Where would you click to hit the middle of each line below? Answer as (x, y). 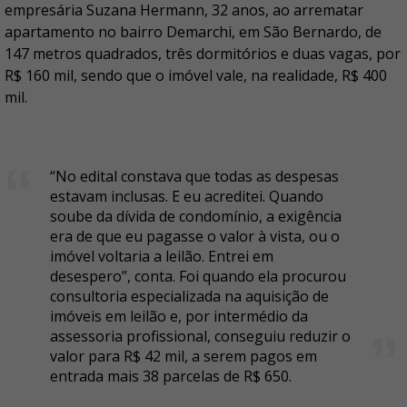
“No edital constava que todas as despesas (194, 176)
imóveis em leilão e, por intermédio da (179, 316)
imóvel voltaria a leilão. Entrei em (162, 256)
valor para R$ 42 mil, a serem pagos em (184, 356)
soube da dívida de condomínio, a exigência (196, 216)
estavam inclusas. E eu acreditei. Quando (187, 196)
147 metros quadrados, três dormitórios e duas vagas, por (203, 54)
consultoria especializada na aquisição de (189, 296)
